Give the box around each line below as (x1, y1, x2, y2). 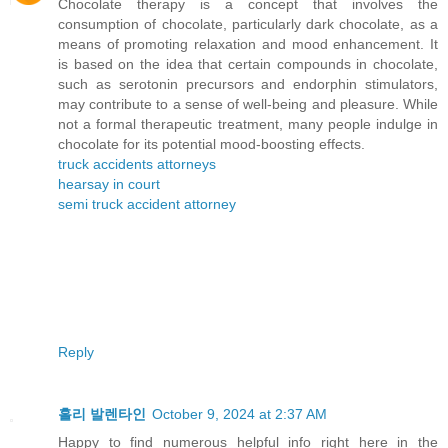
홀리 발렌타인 (58, 406, 146, 423)
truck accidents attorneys (58, 156, 216, 173)
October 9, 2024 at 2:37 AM (152, 406, 327, 423)
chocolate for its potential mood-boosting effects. (58, 136, 365, 153)
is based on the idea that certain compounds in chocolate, (58, 56, 438, 73)
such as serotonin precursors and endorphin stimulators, (58, 76, 438, 93)
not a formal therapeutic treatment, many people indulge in (58, 116, 438, 133)
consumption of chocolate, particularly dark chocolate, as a (58, 16, 438, 33)
